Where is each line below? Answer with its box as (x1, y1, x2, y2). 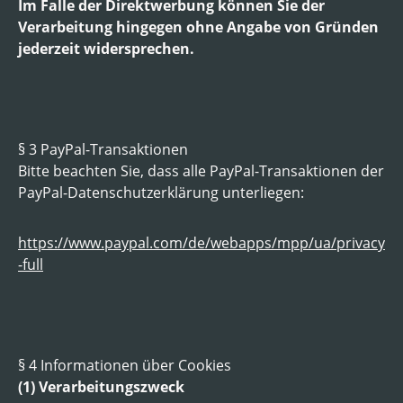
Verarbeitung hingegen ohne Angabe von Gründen (18, 16, 379, 37)
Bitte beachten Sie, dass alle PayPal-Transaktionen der (18, 160, 384, 181)
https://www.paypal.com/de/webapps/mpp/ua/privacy (18, 232, 385, 253)
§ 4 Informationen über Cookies (18, 354, 231, 375)
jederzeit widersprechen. (18, 38, 194, 58)
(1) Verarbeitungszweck (18, 376, 184, 397)
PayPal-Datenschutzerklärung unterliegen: (18, 182, 304, 202)
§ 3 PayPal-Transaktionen (18, 139, 188, 159)
